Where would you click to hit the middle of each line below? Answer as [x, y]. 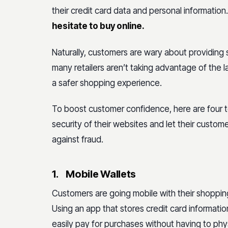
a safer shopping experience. [107, 83]
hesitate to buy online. [98, 26]
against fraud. [78, 139]
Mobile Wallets [101, 174]
